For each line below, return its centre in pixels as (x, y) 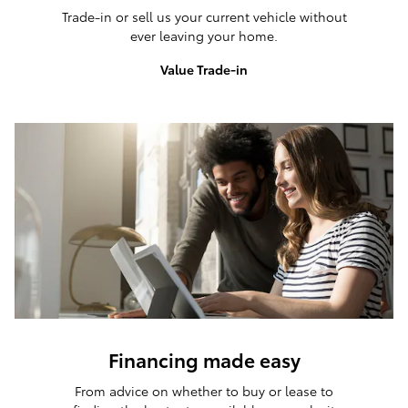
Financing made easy (204, 360)
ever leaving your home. (204, 35)
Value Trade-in (204, 70)
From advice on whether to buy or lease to (204, 390)
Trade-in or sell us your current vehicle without (204, 16)
